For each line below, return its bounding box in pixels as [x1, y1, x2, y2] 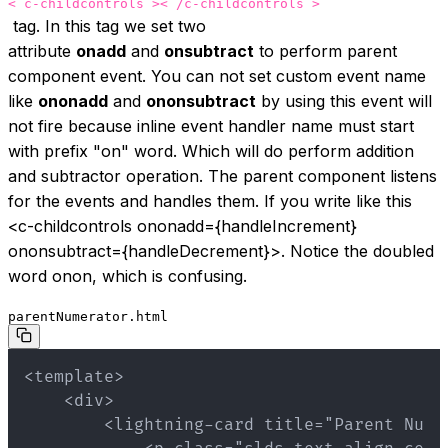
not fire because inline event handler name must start [8, 116, 414, 137]
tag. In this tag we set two [8, 16, 206, 37]
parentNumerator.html [8, 309, 168, 325]
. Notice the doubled [281, 241, 434, 262]
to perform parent [254, 41, 397, 62]
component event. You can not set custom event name [8, 66, 426, 87]
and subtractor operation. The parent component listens [8, 166, 437, 187]
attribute [8, 41, 76, 62]
